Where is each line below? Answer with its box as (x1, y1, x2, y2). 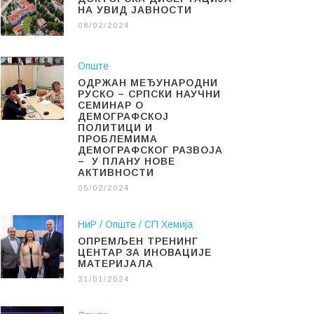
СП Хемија (144, 218, 193, 230)
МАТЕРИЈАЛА (78, 257, 153, 269)
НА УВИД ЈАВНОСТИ (78, 4, 192, 15)
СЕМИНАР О (78, 99, 144, 111)
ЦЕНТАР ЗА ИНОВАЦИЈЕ (78, 246, 212, 258)
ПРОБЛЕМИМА (78, 132, 158, 144)
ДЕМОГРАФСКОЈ (78, 110, 169, 122)
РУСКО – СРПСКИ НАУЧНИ (78, 88, 221, 100)
